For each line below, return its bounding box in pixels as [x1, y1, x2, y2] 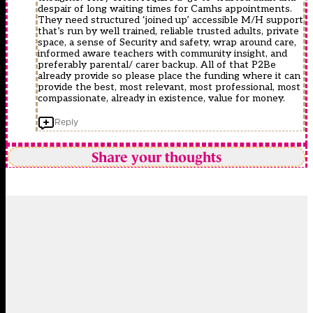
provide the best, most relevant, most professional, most [38, 81, 300, 94]
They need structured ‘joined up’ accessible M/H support [38, 14, 303, 27]
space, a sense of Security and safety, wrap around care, [38, 36, 296, 49]
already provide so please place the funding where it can [38, 70, 300, 82]
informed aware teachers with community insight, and [38, 48, 287, 60]
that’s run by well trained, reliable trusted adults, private [38, 25, 299, 38]
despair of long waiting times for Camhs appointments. [38, 3, 292, 15]
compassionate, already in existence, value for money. [38, 92, 285, 105]
